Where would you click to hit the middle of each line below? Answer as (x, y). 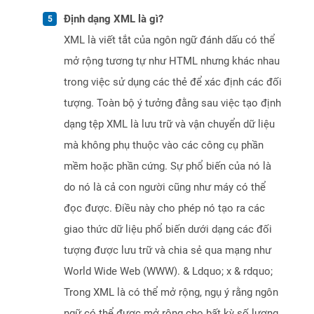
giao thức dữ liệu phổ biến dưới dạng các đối (168, 230)
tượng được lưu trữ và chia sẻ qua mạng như (168, 251)
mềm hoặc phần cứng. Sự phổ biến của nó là (168, 166)
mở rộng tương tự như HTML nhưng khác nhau (172, 61)
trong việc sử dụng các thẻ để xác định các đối (173, 82)
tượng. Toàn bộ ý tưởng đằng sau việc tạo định (172, 103)
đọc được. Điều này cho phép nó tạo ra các (164, 209)
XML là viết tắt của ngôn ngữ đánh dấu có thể (169, 40)
